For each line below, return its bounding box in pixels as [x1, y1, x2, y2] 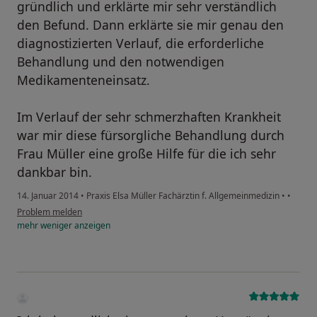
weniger [40, 219, 72, 232]
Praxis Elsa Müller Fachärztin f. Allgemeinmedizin [84, 190, 282, 202]
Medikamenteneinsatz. [17, 71, 150, 89]
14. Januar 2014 [17, 190, 79, 202]
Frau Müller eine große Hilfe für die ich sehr [17, 145, 276, 163]
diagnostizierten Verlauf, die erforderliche [17, 35, 264, 52]
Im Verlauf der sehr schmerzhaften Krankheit [17, 108, 281, 126]
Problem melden [17, 206, 82, 219]
